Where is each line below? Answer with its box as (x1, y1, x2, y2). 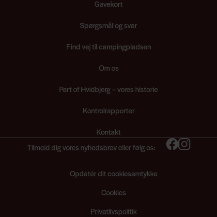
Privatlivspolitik (90, 205, 137, 216)
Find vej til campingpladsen (66, 41, 151, 51)
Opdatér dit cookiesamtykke (69, 168, 157, 178)
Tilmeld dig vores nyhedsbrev (27, 141, 117, 152)
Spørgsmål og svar (80, 19, 137, 30)
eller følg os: (116, 141, 156, 152)
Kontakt (96, 126, 121, 137)
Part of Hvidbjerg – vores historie (59, 83, 158, 94)
